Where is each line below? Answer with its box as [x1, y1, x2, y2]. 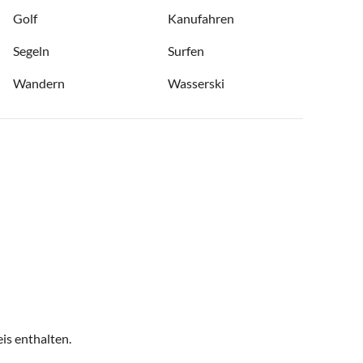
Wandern [13, 75, 65, 92]
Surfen [168, 43, 204, 59]
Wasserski [168, 75, 224, 92]
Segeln [13, 43, 49, 59]
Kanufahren [168, 11, 234, 27]
